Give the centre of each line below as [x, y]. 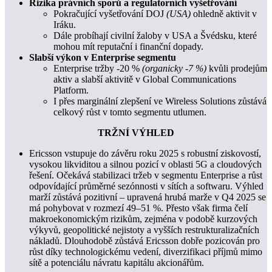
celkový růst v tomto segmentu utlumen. [130, 112]
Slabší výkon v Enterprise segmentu [103, 58]
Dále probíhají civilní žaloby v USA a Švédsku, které [155, 36]
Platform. [71, 90]
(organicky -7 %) [174, 69]
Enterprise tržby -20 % [98, 69]
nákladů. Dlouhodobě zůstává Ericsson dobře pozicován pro [144, 241]
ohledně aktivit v [224, 14]
